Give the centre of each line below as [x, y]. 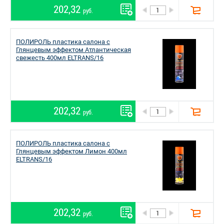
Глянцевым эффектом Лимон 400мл [71, 151]
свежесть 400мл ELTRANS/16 [60, 58]
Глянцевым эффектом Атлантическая [73, 50]
